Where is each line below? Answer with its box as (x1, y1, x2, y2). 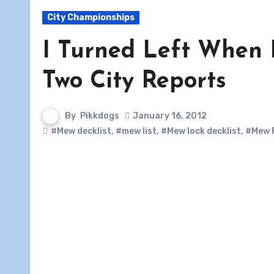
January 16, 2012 (133, 111, 207, 122)
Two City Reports (42, 69, 226, 94)
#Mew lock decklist (161, 125, 241, 136)
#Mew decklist (51, 125, 111, 136)
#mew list (116, 125, 157, 136)
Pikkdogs (80, 110, 119, 121)
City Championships (47, 12, 135, 23)
